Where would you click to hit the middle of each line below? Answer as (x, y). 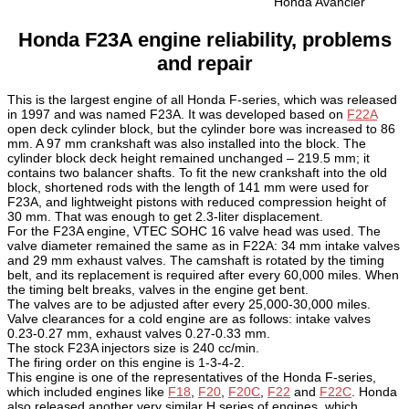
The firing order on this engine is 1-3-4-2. (126, 362)
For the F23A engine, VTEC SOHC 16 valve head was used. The (194, 231)
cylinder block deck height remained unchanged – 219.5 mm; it (189, 157)
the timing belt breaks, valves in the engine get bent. (158, 289)
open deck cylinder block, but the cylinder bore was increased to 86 (201, 128)
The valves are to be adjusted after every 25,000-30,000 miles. (189, 304)
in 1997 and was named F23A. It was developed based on (177, 114)
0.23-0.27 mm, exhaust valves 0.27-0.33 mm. (139, 333)
